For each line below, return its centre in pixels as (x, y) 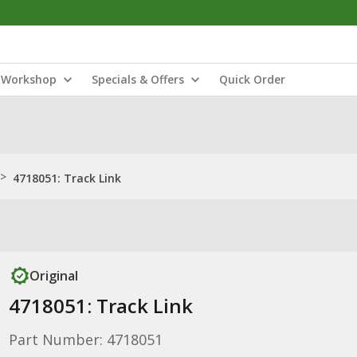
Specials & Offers (138, 79)
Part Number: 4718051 (85, 339)
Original (53, 276)
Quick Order (252, 79)
